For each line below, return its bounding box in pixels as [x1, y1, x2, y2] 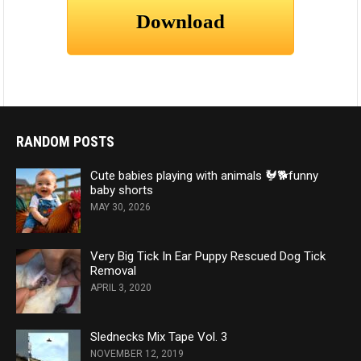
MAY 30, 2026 [90, 201, 151, 214]
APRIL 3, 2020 [90, 282, 151, 294]
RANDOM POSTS [16, 133, 114, 151]
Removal [90, 263, 136, 279]
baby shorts [90, 183, 153, 198]
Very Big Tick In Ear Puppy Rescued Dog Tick [90, 249, 326, 264]
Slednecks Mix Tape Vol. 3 [90, 330, 227, 345]
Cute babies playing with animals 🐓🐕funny [90, 168, 318, 184]
